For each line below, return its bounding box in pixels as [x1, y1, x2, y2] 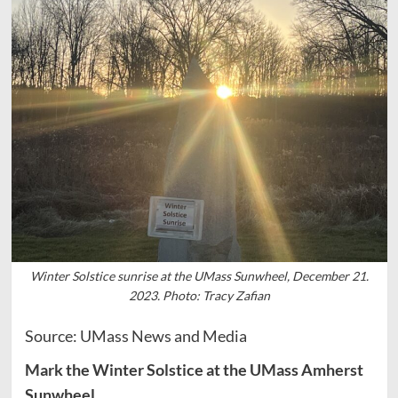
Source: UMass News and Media [24, 326, 247, 346]
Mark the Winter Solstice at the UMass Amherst [24, 360, 363, 380]
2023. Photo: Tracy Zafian [128, 288, 270, 304]
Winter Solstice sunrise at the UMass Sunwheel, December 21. [29, 268, 369, 284]
